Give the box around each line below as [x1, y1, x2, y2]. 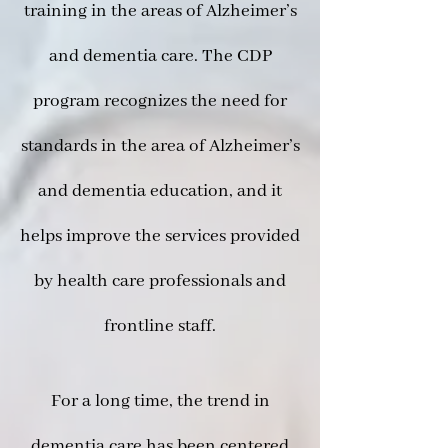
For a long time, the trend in [50, 390, 270, 412]
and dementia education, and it [38, 180, 282, 202]
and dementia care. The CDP [48, 45, 272, 67]
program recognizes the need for [33, 90, 287, 112]
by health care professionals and [34, 270, 286, 292]
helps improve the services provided [20, 225, 300, 247]
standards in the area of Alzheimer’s [20, 135, 300, 157]
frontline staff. [104, 315, 216, 337]
